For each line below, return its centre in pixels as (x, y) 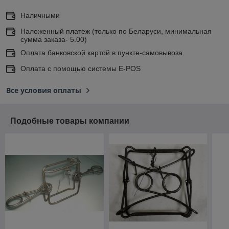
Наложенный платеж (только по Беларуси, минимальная (116, 31)
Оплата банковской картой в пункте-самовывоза (101, 53)
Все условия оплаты (44, 90)
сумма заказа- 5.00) (54, 40)
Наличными (40, 16)
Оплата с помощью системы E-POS (81, 69)
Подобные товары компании (70, 121)
